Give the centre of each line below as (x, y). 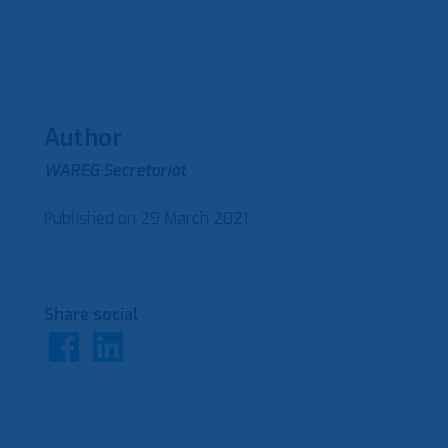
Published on (92, 218)
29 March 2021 (194, 218)
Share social (91, 314)
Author (84, 138)
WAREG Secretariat (115, 170)
